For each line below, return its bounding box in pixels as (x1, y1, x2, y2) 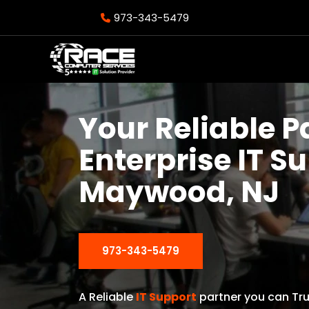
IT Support (136, 289, 197, 306)
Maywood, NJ (79, 172, 279, 213)
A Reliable (79, 289, 136, 306)
